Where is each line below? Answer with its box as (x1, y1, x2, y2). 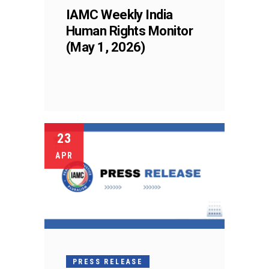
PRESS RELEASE (73, 257, 144, 266)
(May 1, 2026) (66, 39, 145, 55)
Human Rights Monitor (66, 23, 193, 38)
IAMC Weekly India (66, 7, 173, 22)
